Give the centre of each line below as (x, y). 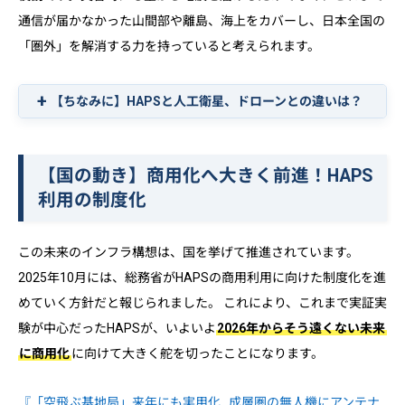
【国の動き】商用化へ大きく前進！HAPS (205, 176)
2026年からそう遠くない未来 (301, 329)
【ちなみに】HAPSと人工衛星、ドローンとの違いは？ (207, 102)
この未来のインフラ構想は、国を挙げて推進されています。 (188, 253)
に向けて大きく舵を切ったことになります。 (197, 354)
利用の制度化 (92, 201)
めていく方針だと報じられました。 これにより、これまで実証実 (202, 303)
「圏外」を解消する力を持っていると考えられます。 (169, 47)
